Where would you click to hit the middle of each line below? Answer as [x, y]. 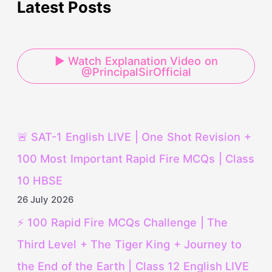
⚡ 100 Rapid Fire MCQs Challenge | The [122, 223]
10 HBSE [40, 180]
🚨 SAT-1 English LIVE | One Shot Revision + [134, 136]
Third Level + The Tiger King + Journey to [129, 244]
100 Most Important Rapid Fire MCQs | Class [136, 158]
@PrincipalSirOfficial [136, 71]
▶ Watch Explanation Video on [136, 60]
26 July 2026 [45, 199]
